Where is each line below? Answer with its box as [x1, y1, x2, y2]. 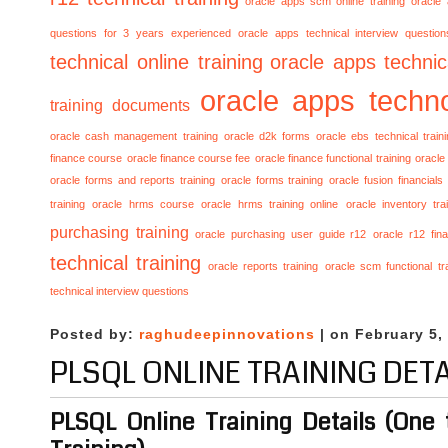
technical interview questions [50, 285, 189, 297]
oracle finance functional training [254, 152, 411, 164]
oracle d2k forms [223, 130, 311, 142]
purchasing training [50, 224, 189, 241]
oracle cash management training [50, 130, 218, 142]
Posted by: [50, 326, 139, 342]
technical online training [50, 50, 263, 73]
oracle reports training [207, 260, 319, 272]
